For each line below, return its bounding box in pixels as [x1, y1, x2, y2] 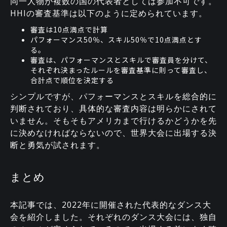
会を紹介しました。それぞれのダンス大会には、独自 [10, 211, 217, 222]
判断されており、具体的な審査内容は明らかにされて [10, 102, 217, 114]
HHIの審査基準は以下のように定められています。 [10, 7, 207, 19]
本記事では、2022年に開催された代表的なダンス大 [10, 199, 211, 210]
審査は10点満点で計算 [30, 24, 108, 34]
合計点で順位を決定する [30, 74, 114, 85]
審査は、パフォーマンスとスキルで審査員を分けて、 [30, 54, 212, 65]
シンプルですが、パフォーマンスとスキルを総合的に [10, 90, 217, 102]
